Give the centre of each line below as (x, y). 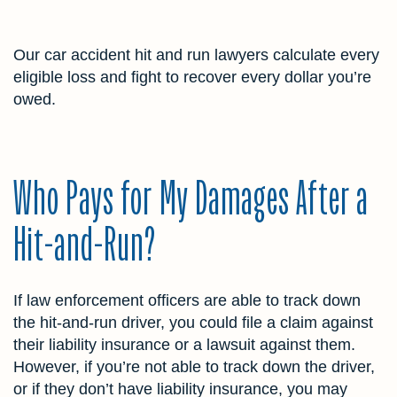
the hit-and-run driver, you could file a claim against (193, 323)
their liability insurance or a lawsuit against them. (184, 345)
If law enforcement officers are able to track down (187, 301)
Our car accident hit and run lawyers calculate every (196, 55)
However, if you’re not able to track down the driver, (194, 367)
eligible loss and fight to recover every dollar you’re (192, 78)
